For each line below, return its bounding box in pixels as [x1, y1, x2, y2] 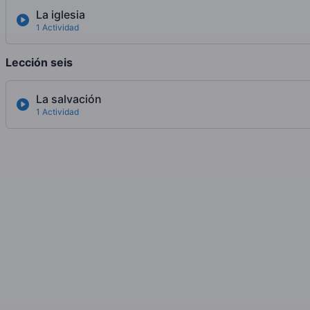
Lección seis [6, 55, 73, 70]
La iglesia [36, 8, 85, 22]
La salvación [36, 92, 102, 107]
